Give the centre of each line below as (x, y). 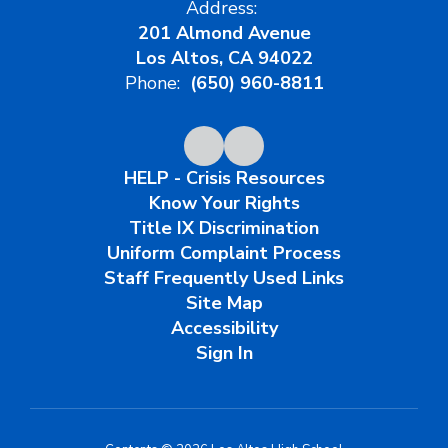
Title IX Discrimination (224, 228)
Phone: (152, 83)
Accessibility (224, 328)
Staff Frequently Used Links (224, 278)
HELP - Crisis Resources (224, 178)
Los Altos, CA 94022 (224, 58)
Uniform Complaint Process (224, 253)
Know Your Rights (224, 203)
